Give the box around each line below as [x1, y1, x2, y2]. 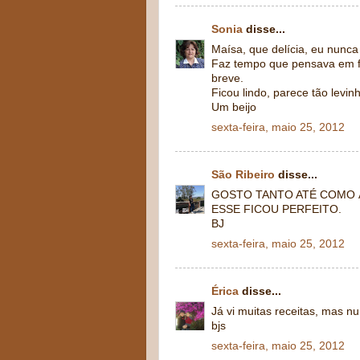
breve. [211, 72, 243, 84]
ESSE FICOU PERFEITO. [211, 202, 342, 215]
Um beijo [211, 100, 256, 113]
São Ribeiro [211, 169, 275, 181]
